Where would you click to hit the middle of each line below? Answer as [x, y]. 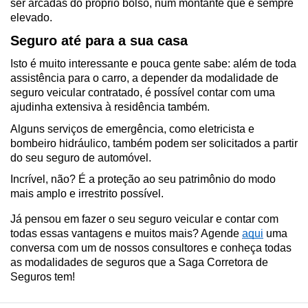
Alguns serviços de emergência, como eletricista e [132, 129]
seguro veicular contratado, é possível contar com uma [143, 93]
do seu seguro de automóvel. [81, 157]
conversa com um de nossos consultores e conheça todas [151, 248]
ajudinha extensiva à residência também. [110, 107]
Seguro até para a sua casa [99, 40]
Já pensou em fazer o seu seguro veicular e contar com [144, 219]
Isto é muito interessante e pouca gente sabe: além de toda [153, 64]
